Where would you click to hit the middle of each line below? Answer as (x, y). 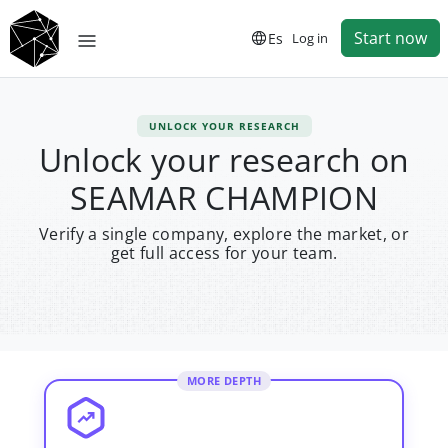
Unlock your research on (224, 159)
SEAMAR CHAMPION (224, 197)
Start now (390, 38)
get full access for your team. (224, 253)
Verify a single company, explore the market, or (224, 234)
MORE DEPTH (224, 380)
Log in (310, 37)
